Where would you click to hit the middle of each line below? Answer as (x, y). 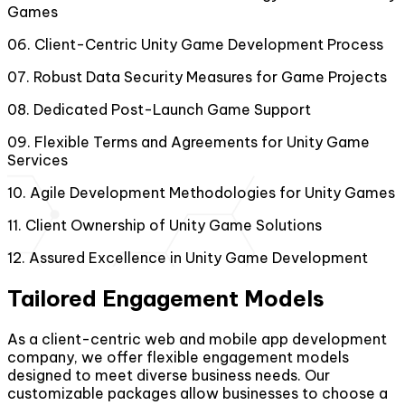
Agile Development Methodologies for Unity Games (212, 193)
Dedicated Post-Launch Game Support (172, 110)
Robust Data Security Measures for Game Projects (210, 77)
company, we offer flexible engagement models (178, 358)
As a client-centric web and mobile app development (197, 339)
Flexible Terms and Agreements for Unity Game (202, 142)
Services (38, 160)
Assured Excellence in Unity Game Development (198, 258)
